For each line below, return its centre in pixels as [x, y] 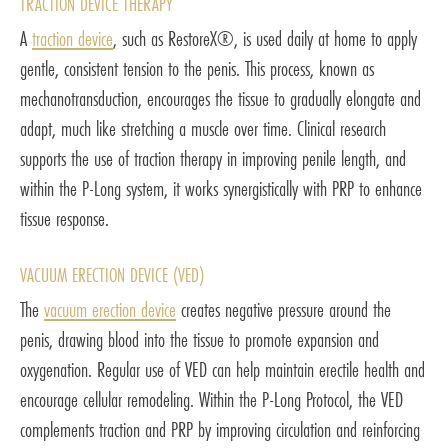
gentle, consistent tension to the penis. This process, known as [197, 68]
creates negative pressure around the [283, 309]
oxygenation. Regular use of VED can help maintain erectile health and [222, 369]
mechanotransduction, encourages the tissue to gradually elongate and [220, 98]
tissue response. [64, 218]
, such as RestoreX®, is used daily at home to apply [265, 38]
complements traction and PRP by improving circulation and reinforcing [220, 429]
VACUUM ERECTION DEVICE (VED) [112, 274]
